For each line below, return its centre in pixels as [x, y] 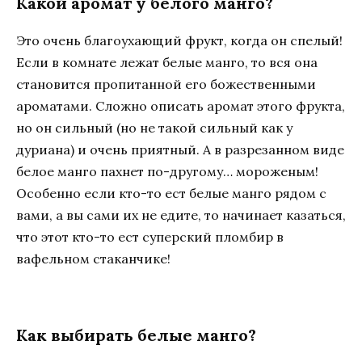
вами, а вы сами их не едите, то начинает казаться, [181, 215]
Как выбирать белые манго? [136, 335]
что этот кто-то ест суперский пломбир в [150, 237]
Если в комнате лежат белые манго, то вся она [167, 63]
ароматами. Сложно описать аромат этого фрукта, [181, 106]
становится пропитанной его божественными [166, 84]
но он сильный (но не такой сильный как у [154, 128]
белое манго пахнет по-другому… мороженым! [167, 172]
